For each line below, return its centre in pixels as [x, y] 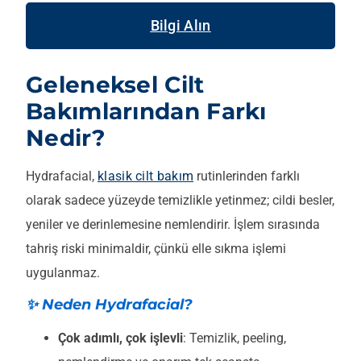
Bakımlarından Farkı [146, 112]
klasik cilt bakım [146, 176]
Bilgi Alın [180, 26]
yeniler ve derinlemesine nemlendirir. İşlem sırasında [173, 225]
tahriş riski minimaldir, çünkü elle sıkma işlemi [156, 249]
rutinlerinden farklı [247, 176]
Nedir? [66, 138]
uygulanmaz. [63, 273]
